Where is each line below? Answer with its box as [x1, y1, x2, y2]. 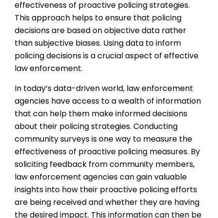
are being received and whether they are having [15, 196, 200, 208]
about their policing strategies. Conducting [15, 120, 178, 132]
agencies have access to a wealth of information [15, 95, 201, 107]
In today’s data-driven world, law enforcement [15, 82, 193, 94]
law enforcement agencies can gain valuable [15, 171, 187, 182]
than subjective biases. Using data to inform [15, 37, 181, 49]
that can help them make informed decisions [15, 108, 187, 119]
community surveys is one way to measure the [15, 133, 192, 145]
